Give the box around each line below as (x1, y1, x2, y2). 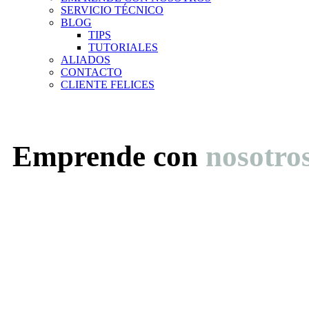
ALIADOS (61, 54, 110, 66)
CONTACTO (61, 66, 122, 78)
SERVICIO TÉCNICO (61, 4, 163, 16)
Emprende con (12, 140, 198, 172)
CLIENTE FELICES (61, 79, 154, 90)
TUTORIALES (88, 41, 158, 53)
